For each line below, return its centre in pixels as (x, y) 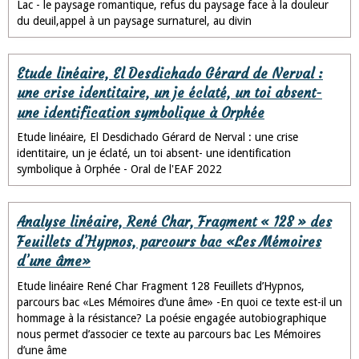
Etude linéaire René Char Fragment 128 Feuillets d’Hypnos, (161, 286)
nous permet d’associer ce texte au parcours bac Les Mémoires (169, 334)
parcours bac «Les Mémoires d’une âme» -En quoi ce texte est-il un (179, 302)
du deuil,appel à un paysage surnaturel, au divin (134, 20)
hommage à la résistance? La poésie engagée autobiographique (171, 318)
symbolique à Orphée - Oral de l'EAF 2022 (119, 169)
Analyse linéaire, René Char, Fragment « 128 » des (174, 222)
